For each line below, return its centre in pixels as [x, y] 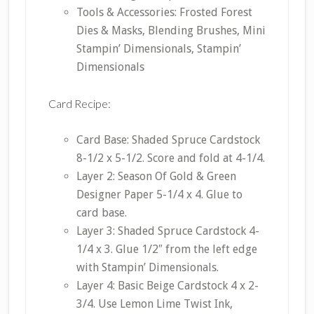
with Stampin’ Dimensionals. [147, 268]
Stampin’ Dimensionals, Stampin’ [158, 49]
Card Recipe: [79, 104]
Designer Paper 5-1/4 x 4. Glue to [159, 195]
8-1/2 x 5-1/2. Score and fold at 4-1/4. [170, 158]
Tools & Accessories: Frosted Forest [164, 13]
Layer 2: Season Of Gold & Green [156, 177]
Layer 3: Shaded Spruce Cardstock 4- [168, 231]
